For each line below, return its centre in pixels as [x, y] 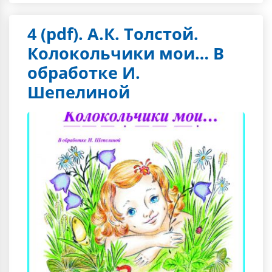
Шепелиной [79, 92]
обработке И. [84, 73]
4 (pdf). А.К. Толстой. [113, 34]
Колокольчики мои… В [126, 53]
